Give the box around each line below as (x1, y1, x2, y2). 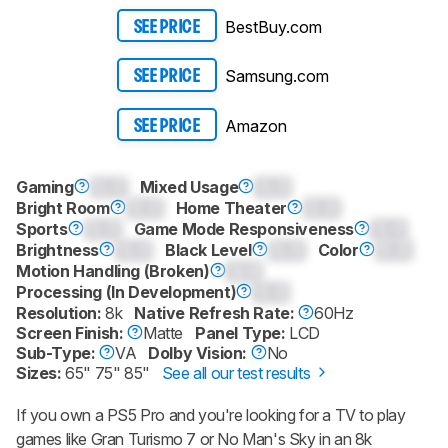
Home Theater (175, 198, 287, 219)
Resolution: (16, 303, 106, 324)
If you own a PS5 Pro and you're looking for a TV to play (16, 405, 406, 426)
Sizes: (16, 363, 66, 384)
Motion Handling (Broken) (16, 261, 210, 282)
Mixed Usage (139, 177, 239, 198)
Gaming (16, 177, 74, 198)
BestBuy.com (225, 16, 322, 37)
